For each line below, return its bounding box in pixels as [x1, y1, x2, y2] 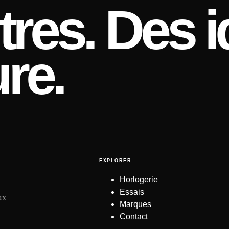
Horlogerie [120, 175, 158, 184]
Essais [120, 187, 145, 196]
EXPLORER [99, 157, 131, 163]
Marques [120, 199, 152, 209]
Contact [120, 212, 148, 221]
